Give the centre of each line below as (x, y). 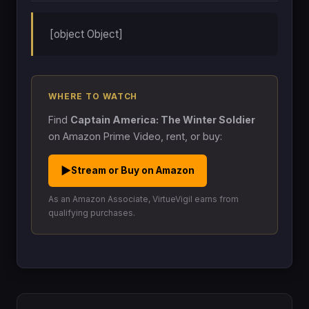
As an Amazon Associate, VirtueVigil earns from (143, 199)
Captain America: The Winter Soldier (163, 119)
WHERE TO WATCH (93, 96)
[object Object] (86, 34)
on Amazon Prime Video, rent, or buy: (135, 136)
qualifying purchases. (92, 212)
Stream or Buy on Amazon (133, 170)
